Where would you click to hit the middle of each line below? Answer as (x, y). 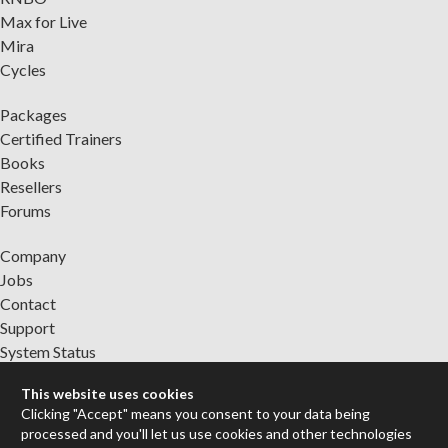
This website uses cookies (108, 393)
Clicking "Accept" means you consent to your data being (196, 413)
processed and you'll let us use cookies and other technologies (217, 433)
